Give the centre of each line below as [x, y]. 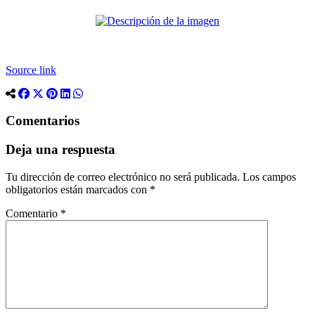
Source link [31, 70]
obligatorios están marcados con [78, 189]
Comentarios [43, 121]
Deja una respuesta [60, 149]
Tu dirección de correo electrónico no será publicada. [123, 176]
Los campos [269, 176]
